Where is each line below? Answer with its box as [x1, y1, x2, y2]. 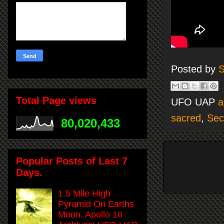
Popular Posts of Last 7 [16, 155, 127, 166]
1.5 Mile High [58, 188, 111, 198]
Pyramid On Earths [58, 198, 134, 209]
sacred [171, 112, 201, 123]
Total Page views [16, 94, 96, 106]
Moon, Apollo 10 [58, 209, 123, 219]
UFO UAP [171, 96, 218, 107]
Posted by [171, 63, 218, 74]
